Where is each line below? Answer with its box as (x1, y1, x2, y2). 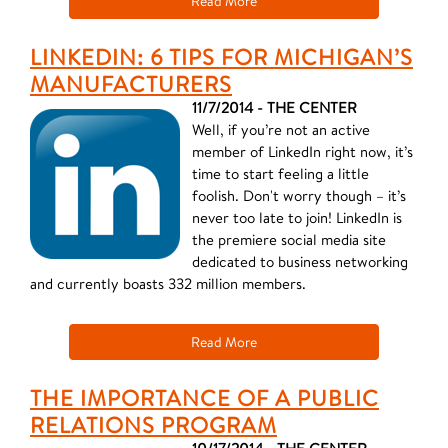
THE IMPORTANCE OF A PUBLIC (30, 383, 379, 412)
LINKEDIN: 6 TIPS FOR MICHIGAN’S (30, 42, 413, 71)
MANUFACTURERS (30, 69, 232, 98)
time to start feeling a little (192, 164, 369, 183)
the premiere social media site (192, 230, 386, 249)
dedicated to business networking (192, 252, 408, 271)
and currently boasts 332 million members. (30, 274, 306, 293)
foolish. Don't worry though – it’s (192, 186, 406, 205)
